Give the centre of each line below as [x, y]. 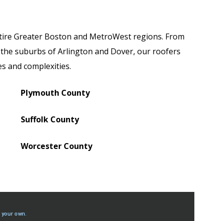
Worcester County [57, 146]
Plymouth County [55, 93]
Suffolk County [50, 119]
